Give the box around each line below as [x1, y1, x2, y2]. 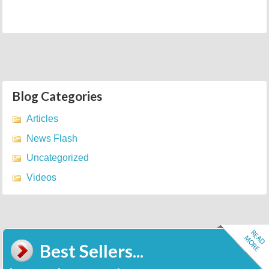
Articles [26, 113, 59, 124]
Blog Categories [12, 88, 103, 103]
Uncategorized [26, 153, 89, 163]
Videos [26, 172, 57, 183]
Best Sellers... [39, 240, 144, 261]
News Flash [26, 133, 78, 144]
